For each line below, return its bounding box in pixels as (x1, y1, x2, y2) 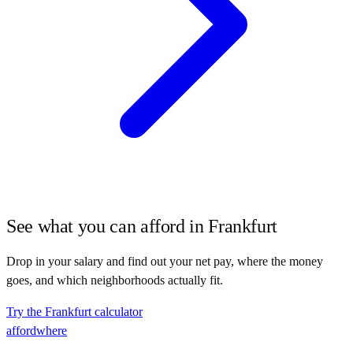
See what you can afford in (6, 216, 209, 237)
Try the (6, 305, 45, 319)
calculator (91, 305, 143, 319)
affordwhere (6, 324, 67, 338)
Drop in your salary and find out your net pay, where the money (6, 255, 323, 269)
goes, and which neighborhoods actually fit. (6, 273, 223, 288)
